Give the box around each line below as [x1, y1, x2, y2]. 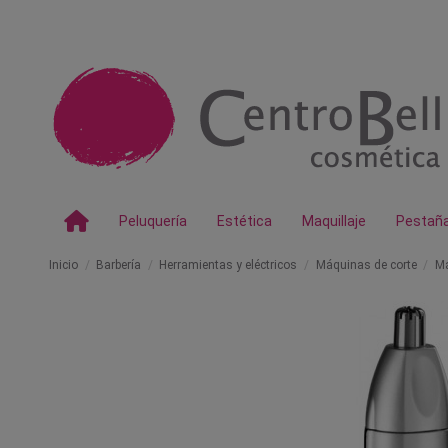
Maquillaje [302, 213, 366, 229]
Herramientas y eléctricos [159, 258, 298, 272]
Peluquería [119, 213, 187, 229]
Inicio [49, 258, 78, 272]
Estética [217, 213, 272, 229]
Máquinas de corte [315, 258, 417, 272]
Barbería [96, 258, 142, 272]
